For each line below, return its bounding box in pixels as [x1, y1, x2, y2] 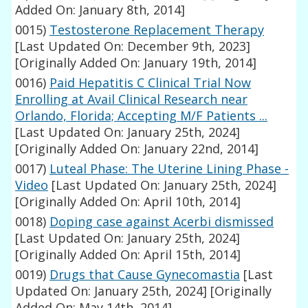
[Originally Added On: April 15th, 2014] [15, 246, 241, 263]
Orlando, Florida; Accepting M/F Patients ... [15, 107, 268, 124]
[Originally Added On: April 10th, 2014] [15, 193, 241, 210]
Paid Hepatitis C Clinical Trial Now [49, 74, 252, 91]
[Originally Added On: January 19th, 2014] [15, 54, 257, 71]
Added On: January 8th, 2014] [15, 1, 186, 19]
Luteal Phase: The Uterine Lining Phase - [49, 160, 289, 177]
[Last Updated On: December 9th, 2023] [15, 38, 251, 55]
